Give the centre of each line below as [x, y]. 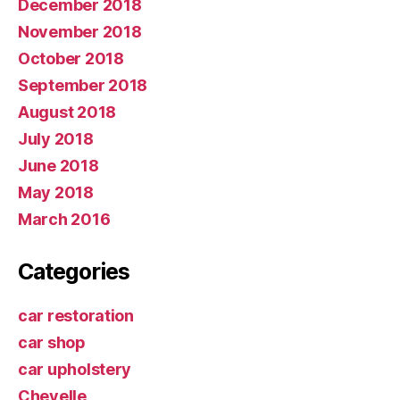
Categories [74, 272]
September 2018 [83, 86]
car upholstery [75, 370]
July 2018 [56, 139]
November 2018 [80, 32]
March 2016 [64, 220]
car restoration [76, 316]
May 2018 [56, 193]
